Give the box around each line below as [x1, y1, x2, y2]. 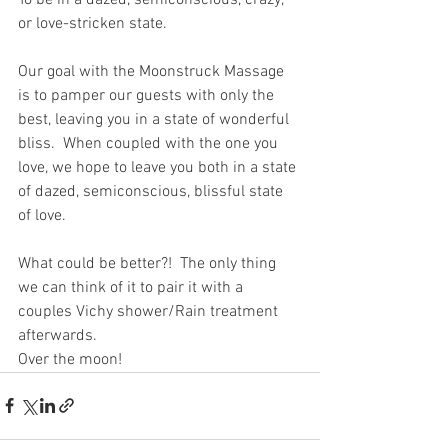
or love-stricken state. [18, 13, 167, 34]
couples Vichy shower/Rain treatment [18, 301, 282, 322]
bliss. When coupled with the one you [18, 133, 282, 154]
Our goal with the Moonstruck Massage [18, 61, 288, 82]
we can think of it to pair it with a [18, 277, 247, 298]
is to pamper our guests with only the [18, 85, 278, 106]
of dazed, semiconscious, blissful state [18, 181, 287, 202]
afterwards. [18, 325, 101, 346]
